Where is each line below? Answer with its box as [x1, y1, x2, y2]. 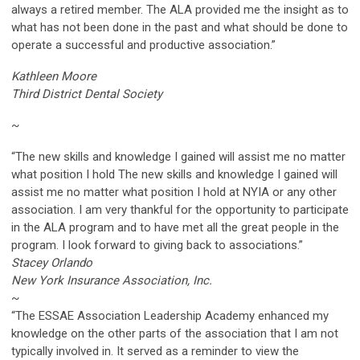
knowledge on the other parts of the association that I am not [11, 325, 338, 341]
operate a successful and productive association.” [11, 37, 276, 52]
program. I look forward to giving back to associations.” [11, 237, 303, 252]
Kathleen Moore [11, 68, 96, 84]
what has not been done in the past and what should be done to [11, 19, 348, 35]
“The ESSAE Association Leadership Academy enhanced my [11, 308, 329, 323]
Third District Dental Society [11, 86, 162, 101]
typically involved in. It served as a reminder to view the [11, 343, 299, 358]
